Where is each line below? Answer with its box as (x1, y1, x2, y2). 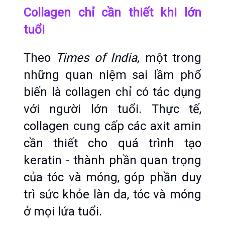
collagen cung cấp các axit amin (24, 119, 201, 133)
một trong (145, 51, 202, 65)
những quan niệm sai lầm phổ (24, 68, 201, 82)
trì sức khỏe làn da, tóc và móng (24, 187, 201, 201)
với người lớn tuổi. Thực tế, (24, 102, 201, 116)
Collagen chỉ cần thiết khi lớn (24, 6, 201, 20)
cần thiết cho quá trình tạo (24, 136, 201, 150)
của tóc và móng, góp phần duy (24, 170, 201, 184)
